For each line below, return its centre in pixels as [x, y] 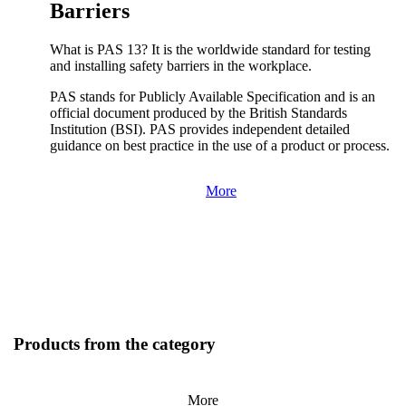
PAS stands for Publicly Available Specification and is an [213, 96]
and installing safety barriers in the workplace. [181, 65]
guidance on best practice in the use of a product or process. [220, 145]
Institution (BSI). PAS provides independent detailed [200, 129]
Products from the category [115, 344]
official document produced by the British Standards [198, 112]
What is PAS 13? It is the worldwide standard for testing [210, 49]
